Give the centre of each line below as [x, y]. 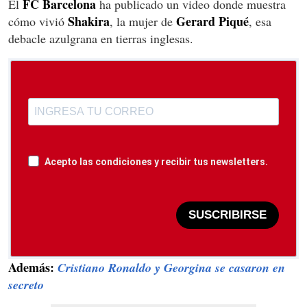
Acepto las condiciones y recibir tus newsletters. [156, 161]
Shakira [89, 21]
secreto [26, 284]
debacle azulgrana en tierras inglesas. [101, 38]
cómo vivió [38, 21]
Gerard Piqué [212, 21]
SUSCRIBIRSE [228, 215]
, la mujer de [143, 21]
